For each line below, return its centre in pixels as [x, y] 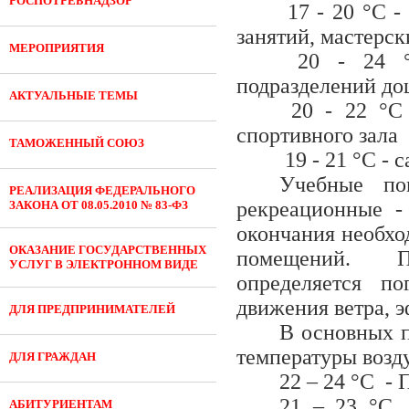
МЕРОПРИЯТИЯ [57, 48]
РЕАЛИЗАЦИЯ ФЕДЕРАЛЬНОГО [102, 190]
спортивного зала [317, 135]
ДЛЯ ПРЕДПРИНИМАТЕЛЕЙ [92, 309]
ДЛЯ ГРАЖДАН [52, 357]
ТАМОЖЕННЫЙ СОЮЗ [77, 143]
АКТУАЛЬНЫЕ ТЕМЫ [73, 95]
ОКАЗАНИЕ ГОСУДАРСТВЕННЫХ [108, 250]
